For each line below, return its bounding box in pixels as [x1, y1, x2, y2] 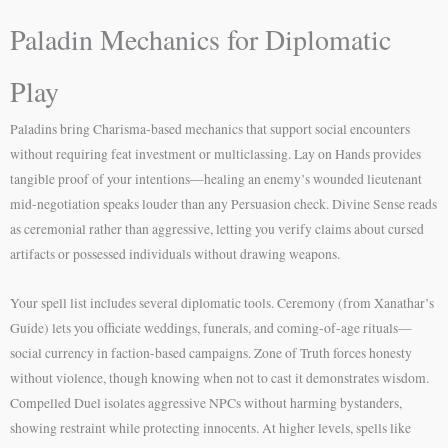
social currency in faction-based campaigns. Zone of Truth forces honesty [10, 343, 412, 362]
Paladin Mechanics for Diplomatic [10, 19, 391, 58]
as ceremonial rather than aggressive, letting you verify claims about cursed [10, 219, 424, 238]
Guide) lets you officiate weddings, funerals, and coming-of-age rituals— [10, 318, 412, 337]
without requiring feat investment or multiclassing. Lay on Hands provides [10, 144, 421, 163]
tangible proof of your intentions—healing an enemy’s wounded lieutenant [10, 169, 422, 188]
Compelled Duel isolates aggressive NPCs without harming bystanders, [10, 393, 402, 412]
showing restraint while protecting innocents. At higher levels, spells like [10, 418, 411, 437]
